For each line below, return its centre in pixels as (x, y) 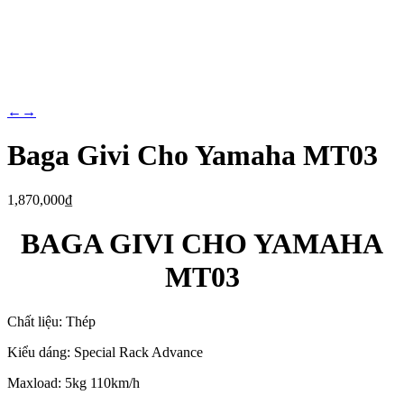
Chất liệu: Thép (51, 321)
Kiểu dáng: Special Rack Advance (105, 352)
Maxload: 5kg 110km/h (73, 382)
